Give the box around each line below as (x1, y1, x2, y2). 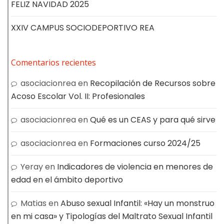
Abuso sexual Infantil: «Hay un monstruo (60, 197, 214, 209)
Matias (20, 197, 46, 209)
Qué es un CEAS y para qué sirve (90, 113, 215, 125)
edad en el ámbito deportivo (11, 173, 123, 185)
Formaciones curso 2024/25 (90, 137, 200, 149)
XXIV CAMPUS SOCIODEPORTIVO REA (11, 21, 154, 33)
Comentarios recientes (11, 56, 96, 68)
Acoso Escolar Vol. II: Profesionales (11, 90, 145, 102)
